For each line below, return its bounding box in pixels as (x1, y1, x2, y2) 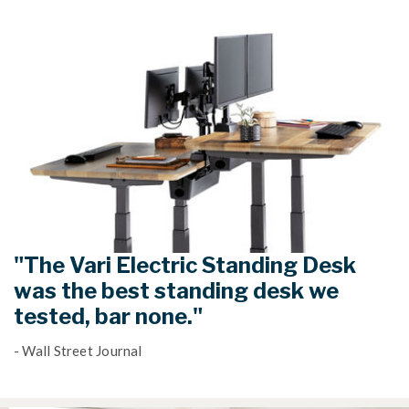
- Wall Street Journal (14, 342, 142, 360)
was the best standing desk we (14, 278, 339, 305)
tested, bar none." (14, 303, 203, 330)
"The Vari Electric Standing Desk (14, 252, 356, 279)
